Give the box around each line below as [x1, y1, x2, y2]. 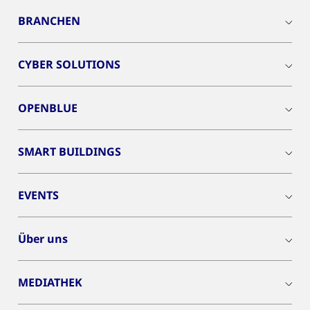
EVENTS [18, 188, 59, 203]
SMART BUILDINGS [18, 144, 121, 159]
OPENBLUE [18, 100, 77, 116]
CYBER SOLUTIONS [18, 57, 120, 72]
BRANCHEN [18, 13, 80, 28]
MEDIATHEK [18, 275, 82, 290]
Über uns [18, 231, 68, 246]
